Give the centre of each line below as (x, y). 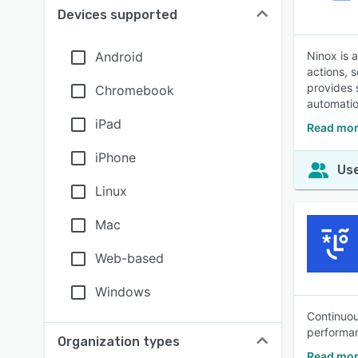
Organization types (119, 342)
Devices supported (117, 15)
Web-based (129, 258)
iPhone (115, 157)
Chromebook (135, 90)
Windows (123, 292)
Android (119, 57)
